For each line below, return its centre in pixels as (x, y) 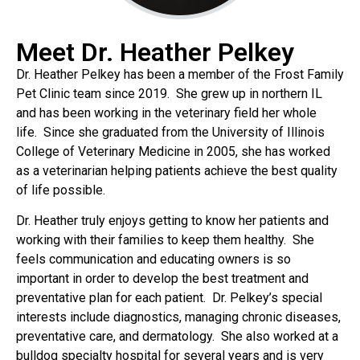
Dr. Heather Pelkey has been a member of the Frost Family (180, 74)
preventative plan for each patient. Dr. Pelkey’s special (169, 298)
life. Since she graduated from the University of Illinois (170, 132)
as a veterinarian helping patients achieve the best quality (177, 171)
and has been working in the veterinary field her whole (166, 113)
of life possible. (61, 190)
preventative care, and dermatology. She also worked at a (177, 337)
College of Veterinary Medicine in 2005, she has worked (173, 151)
